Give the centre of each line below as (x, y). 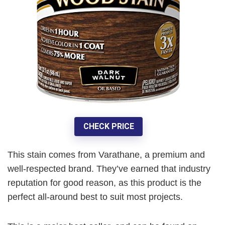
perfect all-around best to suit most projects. (95, 197)
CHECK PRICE (108, 127)
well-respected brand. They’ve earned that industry (109, 168)
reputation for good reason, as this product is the (104, 183)
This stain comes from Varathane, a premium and (106, 154)
